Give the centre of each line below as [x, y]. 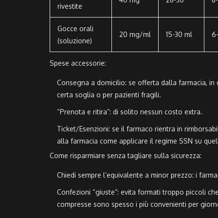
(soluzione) [75, 41]
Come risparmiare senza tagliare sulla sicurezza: [126, 156]
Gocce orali [75, 29]
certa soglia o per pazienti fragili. [109, 95]
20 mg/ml [135, 35]
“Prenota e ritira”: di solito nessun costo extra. [130, 112]
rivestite [70, 6]
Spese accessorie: [78, 63]
